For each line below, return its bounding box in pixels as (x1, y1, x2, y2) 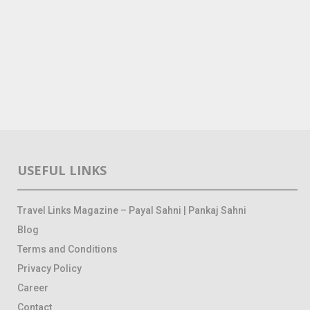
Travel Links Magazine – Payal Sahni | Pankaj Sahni (17, 205, 246, 217)
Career (17, 282, 48, 294)
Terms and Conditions (17, 244, 118, 255)
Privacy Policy (17, 263, 82, 275)
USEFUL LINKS (17, 162, 107, 179)
